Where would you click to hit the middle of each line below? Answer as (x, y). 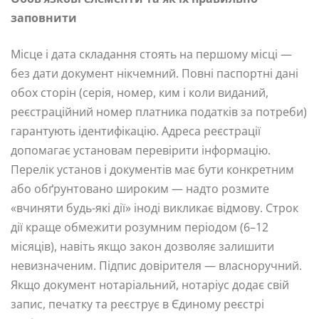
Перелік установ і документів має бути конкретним (152, 170)
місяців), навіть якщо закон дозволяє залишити (142, 247)
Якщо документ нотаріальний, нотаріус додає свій (150, 285)
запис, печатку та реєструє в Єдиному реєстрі (137, 304)
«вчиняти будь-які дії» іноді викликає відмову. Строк (155, 208)
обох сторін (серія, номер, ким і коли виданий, (140, 93)
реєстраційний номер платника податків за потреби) (159, 112)
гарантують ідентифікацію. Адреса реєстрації (136, 131)
